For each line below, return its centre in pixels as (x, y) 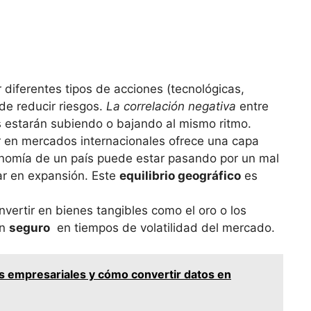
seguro (30, 227)
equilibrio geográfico (180, 175)
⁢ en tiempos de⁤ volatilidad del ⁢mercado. (162, 227)
